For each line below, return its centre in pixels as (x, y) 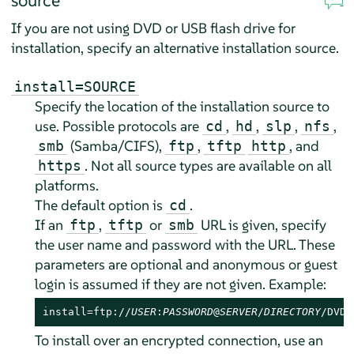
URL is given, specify (262, 225)
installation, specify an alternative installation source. (175, 48)
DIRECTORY (292, 312)
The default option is (100, 205)
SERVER (238, 312)
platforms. (66, 186)
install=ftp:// (87, 312)
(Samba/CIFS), (116, 146)
